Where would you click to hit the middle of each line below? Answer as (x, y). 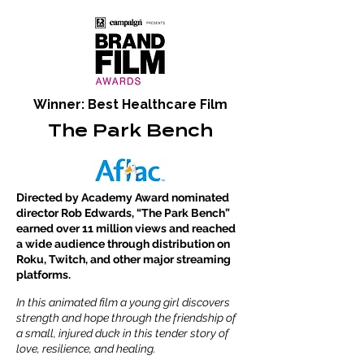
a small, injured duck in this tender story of (123, 333)
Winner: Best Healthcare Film (130, 104)
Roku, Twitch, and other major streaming (123, 259)
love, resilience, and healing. (86, 349)
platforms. (43, 275)
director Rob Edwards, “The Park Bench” (123, 213)
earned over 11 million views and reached (126, 228)
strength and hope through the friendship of (126, 318)
